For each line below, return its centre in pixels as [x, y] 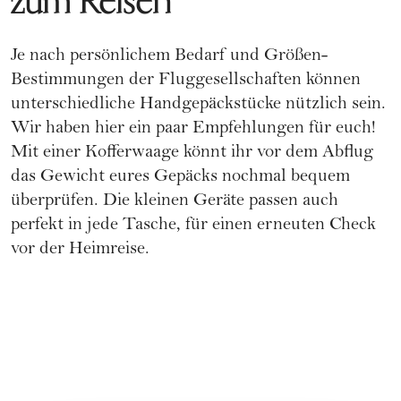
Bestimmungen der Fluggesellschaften [156, 81]
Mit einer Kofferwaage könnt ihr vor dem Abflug [192, 153]
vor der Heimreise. [80, 250]
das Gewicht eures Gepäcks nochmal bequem [180, 177]
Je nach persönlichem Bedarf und [137, 56]
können [331, 81]
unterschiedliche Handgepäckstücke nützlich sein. [198, 105]
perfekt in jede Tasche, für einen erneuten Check [193, 226]
